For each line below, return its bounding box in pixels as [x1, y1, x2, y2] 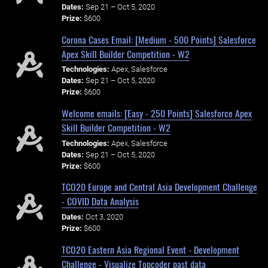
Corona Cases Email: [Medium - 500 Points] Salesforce [61, 32, 256, 47]
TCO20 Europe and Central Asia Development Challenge [61, 179, 257, 194]
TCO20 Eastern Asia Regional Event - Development [61, 242, 239, 257]
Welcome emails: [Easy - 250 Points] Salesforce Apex [61, 106, 252, 121]
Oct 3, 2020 [85, 212, 123, 222]
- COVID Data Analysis [61, 194, 139, 209]
